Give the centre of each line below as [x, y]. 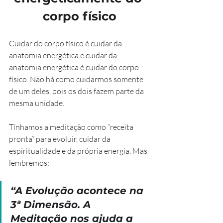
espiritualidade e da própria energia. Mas [79, 151]
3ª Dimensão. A [52, 204]
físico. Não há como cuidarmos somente [77, 79]
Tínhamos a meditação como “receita [72, 127]
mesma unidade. [37, 103]
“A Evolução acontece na [78, 190]
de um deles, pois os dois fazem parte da [77, 91]
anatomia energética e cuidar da [64, 55]
